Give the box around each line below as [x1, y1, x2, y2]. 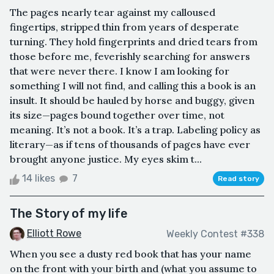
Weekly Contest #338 [166, 228, 264, 240]
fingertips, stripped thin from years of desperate [10, 21, 239, 34]
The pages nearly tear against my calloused [10, 6, 215, 19]
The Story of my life [10, 206, 128, 221]
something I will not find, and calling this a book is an [10, 80, 256, 92]
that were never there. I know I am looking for [10, 65, 229, 78]
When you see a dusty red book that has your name [10, 248, 251, 261]
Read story [218, 174, 259, 183]
